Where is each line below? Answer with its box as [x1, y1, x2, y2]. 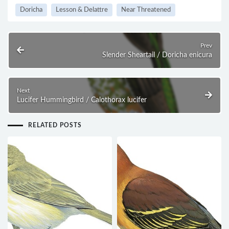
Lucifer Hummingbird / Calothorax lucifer [17, 97, 147, 104]
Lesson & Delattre [56, 7, 108, 14]
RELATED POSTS [28, 122, 82, 129]
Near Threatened [121, 7, 171, 14]
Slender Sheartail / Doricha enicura [102, 52, 212, 59]
